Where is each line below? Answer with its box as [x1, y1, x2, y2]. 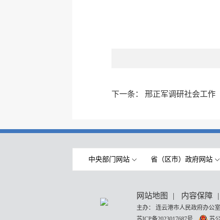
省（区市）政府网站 [151, 156, 213, 163]
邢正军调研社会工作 [144, 90, 216, 98]
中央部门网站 [88, 156, 130, 163]
